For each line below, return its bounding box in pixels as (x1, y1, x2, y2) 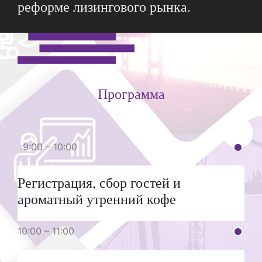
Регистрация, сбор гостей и (18, 173, 181, 192)
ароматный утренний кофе (18, 189, 176, 209)
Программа (97, 84, 165, 104)
